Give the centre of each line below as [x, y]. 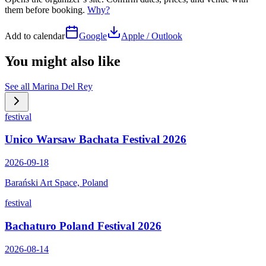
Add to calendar [35, 36]
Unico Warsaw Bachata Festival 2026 [96, 140]
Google [93, 36]
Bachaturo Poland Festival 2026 [83, 226]
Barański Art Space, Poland [56, 183]
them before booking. [46, 9]
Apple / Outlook [152, 36]
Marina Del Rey [62, 86]
